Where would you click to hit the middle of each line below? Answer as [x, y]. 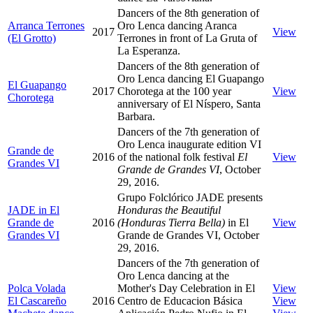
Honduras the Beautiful [169, 210]
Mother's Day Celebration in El [186, 288]
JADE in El [34, 210]
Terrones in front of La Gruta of [187, 38]
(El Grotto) [32, 38]
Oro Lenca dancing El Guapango [191, 78]
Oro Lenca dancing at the [173, 275]
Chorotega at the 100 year [174, 91]
